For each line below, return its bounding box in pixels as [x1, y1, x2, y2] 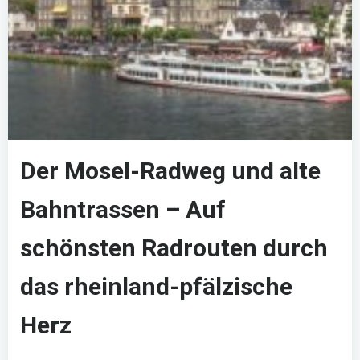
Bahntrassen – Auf [20, 195, 226, 223]
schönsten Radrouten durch [20, 234, 328, 262]
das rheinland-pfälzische [20, 272, 292, 301]
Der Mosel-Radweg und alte [20, 157, 321, 185]
